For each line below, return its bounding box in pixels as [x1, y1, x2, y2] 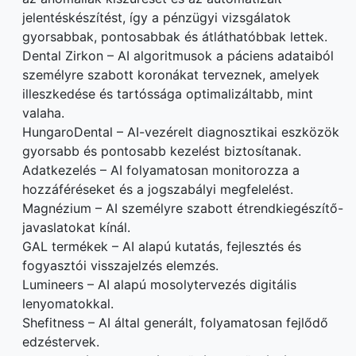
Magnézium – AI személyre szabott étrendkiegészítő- [22, 199, 343, 216]
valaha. [22, 104, 64, 121]
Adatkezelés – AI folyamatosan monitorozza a [22, 161, 300, 178]
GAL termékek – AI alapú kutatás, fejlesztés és [22, 238, 301, 254]
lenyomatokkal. [22, 295, 114, 311]
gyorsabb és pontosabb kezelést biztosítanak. [22, 142, 301, 159]
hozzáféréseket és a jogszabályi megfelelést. [22, 180, 293, 197]
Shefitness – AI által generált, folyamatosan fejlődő [22, 314, 328, 331]
